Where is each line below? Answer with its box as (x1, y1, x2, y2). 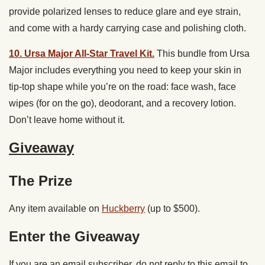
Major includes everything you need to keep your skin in (9, 64, 241, 75)
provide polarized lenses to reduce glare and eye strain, (9, 6, 241, 17)
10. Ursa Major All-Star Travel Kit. (9, 48, 154, 59)
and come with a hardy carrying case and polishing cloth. (9, 22, 248, 33)
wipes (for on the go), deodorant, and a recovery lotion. (9, 98, 236, 108)
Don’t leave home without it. (9, 114, 125, 125)
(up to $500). (145, 203, 200, 214)
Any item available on (9, 203, 102, 214)
